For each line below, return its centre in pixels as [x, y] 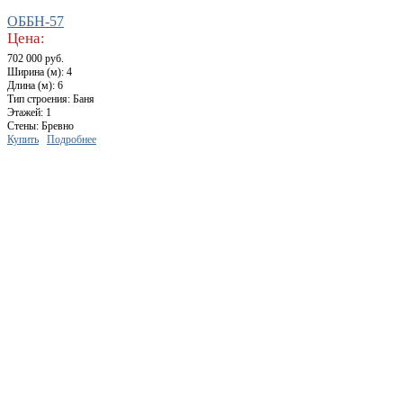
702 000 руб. [36, 59]
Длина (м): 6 [35, 86]
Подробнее [72, 140]
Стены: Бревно [40, 126]
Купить [23, 140]
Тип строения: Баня [51, 99]
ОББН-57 [36, 22]
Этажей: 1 [29, 113]
